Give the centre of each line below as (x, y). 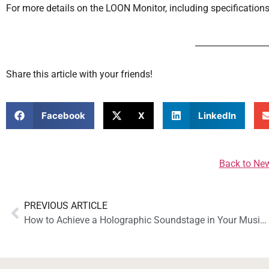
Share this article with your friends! (79, 74)
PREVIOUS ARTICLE (66, 206)
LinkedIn (217, 115)
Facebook (63, 115)
